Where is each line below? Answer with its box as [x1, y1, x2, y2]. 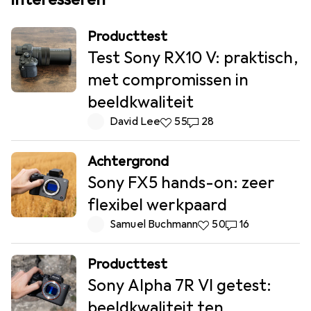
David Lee [110, 115, 161, 129]
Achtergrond [87, 153, 169, 171]
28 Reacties [187, 115, 247, 129]
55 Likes [160, 115, 202, 129]
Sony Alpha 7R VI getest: [87, 275, 271, 296]
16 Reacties [225, 217, 283, 232]
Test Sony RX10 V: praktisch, [87, 47, 299, 69]
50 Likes [198, 217, 240, 232]
